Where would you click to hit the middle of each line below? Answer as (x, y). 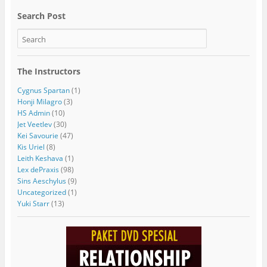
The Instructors (49, 72)
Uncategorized (41, 192)
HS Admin (33, 113)
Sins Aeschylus (41, 181)
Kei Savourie (38, 135)
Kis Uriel (31, 147)
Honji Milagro (39, 101)
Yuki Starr (33, 203)
